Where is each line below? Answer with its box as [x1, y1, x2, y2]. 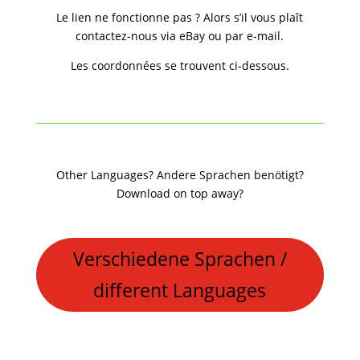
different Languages [93, 276, 267, 303]
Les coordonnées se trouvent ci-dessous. [70, 58, 289, 74]
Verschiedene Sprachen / [72, 245, 287, 272]
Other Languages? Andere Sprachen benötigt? [55, 167, 304, 183]
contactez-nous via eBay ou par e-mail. [76, 28, 284, 44]
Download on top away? [116, 186, 243, 202]
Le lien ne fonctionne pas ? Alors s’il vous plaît [56, 10, 304, 26]
